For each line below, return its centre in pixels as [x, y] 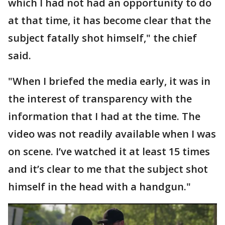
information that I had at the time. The [104, 116]
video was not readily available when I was [112, 134]
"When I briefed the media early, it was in [109, 81]
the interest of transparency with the [100, 99]
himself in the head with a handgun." [99, 187]
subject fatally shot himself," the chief [102, 38]
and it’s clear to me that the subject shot [108, 169]
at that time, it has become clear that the [109, 20]
